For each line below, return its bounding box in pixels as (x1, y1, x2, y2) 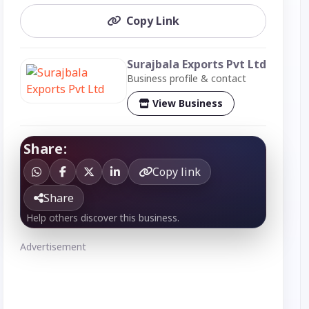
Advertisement (19, 240, 86, 254)
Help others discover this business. (26, 211, 179, 225)
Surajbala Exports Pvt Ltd (126, 56, 266, 72)
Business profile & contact (126, 71, 246, 85)
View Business (152, 97, 223, 110)
